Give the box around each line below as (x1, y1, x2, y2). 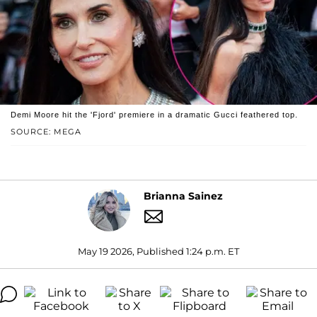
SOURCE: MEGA (11, 126, 81, 137)
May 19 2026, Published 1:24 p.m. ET (78, 245, 239, 257)
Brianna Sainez (143, 190, 223, 203)
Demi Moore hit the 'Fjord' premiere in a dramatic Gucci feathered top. (11, 110, 298, 119)
